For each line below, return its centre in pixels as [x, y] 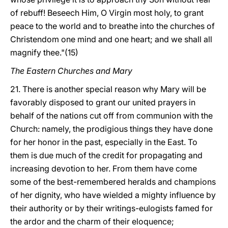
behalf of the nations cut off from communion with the [111, 116]
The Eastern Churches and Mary [71, 71]
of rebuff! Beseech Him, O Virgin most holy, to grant [107, 13]
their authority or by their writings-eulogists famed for [111, 208]
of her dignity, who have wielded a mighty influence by [113, 195]
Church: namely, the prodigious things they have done [111, 129]
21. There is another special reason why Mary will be [108, 89]
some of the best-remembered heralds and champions [113, 182]
